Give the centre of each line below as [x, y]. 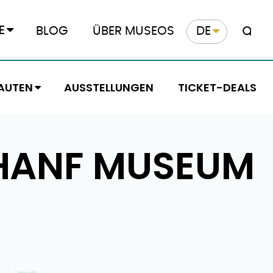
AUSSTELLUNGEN [108, 87]
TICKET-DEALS [217, 87]
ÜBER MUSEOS [133, 31]
